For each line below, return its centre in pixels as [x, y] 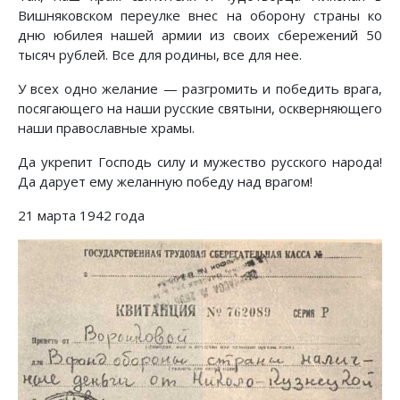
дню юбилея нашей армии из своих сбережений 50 [200, 35]
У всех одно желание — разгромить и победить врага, [200, 89]
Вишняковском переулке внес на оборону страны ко [200, 16]
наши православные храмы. [106, 128]
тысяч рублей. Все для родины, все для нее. [160, 55]
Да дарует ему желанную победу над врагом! [165, 182]
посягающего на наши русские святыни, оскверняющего [200, 108]
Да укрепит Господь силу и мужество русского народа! [200, 162]
